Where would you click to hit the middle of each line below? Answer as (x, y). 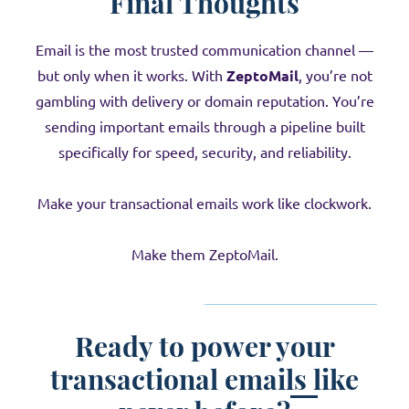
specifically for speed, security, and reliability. (204, 152)
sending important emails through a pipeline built (204, 127)
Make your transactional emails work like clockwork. (204, 204)
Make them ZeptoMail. (204, 255)
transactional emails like (204, 378)
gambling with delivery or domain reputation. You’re (204, 101)
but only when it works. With (131, 76)
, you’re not (335, 76)
